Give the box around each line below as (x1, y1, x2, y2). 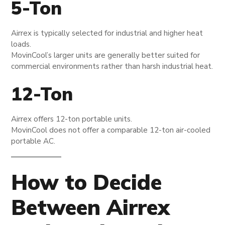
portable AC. (11, 136, 56, 146)
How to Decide (11, 168, 162, 195)
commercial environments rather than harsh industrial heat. (11, 61, 213, 71)
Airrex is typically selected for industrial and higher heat (11, 28, 203, 38)
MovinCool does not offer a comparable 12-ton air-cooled (11, 125, 211, 135)
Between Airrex (11, 193, 170, 220)
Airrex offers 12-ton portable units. (11, 114, 133, 124)
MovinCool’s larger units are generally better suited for (11, 50, 200, 60)
